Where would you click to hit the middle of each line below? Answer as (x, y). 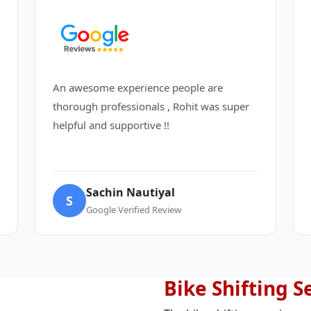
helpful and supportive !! (111, 125)
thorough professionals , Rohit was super (151, 106)
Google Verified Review (134, 210)
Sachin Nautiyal (131, 192)
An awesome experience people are (138, 87)
